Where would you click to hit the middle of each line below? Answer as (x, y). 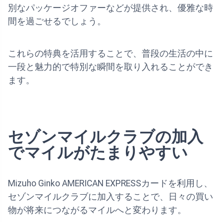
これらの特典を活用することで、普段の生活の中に (111, 54)
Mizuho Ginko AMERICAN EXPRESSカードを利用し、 (110, 184)
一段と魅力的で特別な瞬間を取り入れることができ (111, 67)
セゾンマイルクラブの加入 (106, 137)
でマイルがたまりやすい (98, 153)
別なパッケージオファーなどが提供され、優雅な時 (111, 8)
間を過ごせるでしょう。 (57, 22)
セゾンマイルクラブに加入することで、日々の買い (111, 197)
